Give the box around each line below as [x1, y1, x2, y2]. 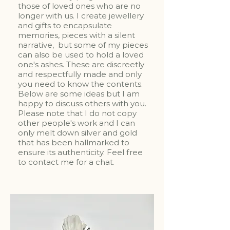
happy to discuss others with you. [18, 98, 146, 108]
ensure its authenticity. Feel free [18, 147, 143, 157]
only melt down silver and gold [18, 127, 137, 138]
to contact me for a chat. [18, 157, 114, 167]
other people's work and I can [18, 118, 135, 128]
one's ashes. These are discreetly [18, 59, 144, 69]
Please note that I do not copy [18, 108, 137, 118]
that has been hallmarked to [18, 137, 129, 147]
